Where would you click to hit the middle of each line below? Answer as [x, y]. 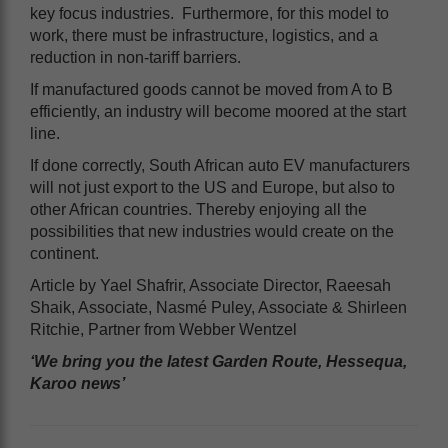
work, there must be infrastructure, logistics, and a [204, 35]
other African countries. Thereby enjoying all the [198, 209]
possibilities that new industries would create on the [212, 231]
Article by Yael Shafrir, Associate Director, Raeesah [210, 285]
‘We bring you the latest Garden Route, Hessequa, [218, 361]
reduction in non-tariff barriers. [137, 57]
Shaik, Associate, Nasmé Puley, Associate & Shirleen [218, 307]
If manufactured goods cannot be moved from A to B [211, 89]
